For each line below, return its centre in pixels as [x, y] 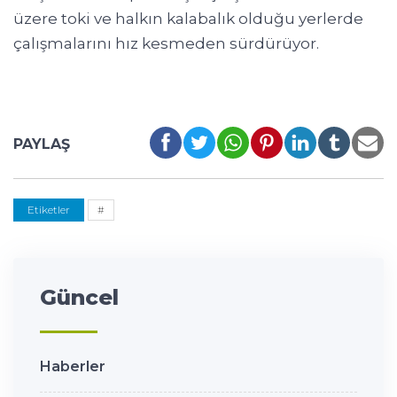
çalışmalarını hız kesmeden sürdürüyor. [166, 44]
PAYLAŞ [42, 144]
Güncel [79, 298]
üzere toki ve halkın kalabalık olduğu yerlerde [188, 19]
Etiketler [49, 210]
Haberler [73, 367]
